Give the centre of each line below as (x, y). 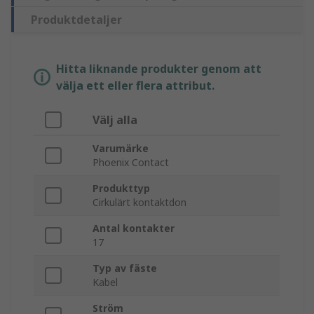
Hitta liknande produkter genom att (159, 69)
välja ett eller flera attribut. (135, 86)
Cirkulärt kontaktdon (139, 203)
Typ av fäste (125, 268)
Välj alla (115, 120)
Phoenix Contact (131, 163)
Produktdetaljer (76, 20)
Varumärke (121, 149)
